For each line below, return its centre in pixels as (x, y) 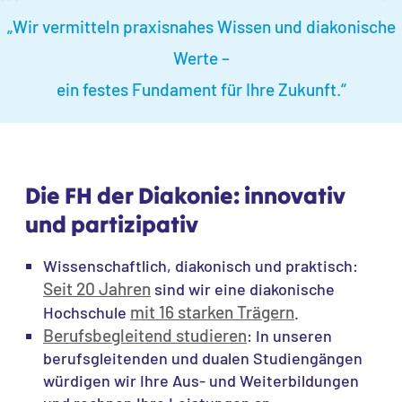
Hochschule (87, 312)
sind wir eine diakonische (243, 289)
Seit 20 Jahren (97, 288)
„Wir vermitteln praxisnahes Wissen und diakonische (201, 26)
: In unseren (289, 336)
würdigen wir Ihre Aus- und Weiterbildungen (201, 380)
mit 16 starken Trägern (212, 312)
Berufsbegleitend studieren (145, 335)
